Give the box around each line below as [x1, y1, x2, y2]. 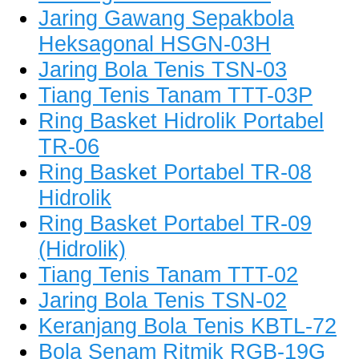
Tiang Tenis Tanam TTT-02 [38, 262, 298, 288]
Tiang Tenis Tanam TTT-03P [38, 83, 313, 108]
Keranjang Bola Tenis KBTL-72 [38, 313, 337, 339]
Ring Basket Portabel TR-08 [38, 159, 312, 185]
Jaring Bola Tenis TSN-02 [38, 288, 287, 313]
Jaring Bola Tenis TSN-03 [38, 57, 287, 83]
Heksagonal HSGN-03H [38, 31, 271, 57]
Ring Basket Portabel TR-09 [38, 211, 312, 236]
